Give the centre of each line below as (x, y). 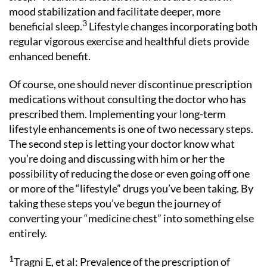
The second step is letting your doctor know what (122, 144)
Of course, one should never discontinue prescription (131, 84)
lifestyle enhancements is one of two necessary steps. (131, 129)
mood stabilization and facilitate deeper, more (115, 11)
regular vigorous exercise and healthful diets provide (129, 41)
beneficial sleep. (46, 26)
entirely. (28, 233)
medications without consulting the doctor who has (128, 99)
